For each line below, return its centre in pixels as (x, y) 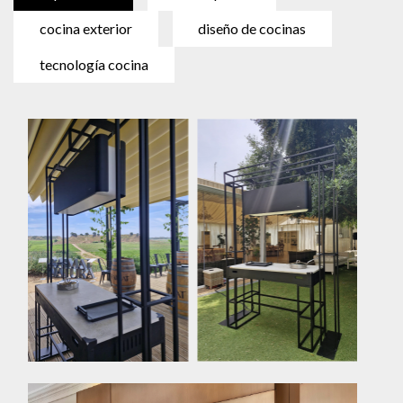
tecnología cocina (94, 65)
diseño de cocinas (252, 29)
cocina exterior (85, 29)
